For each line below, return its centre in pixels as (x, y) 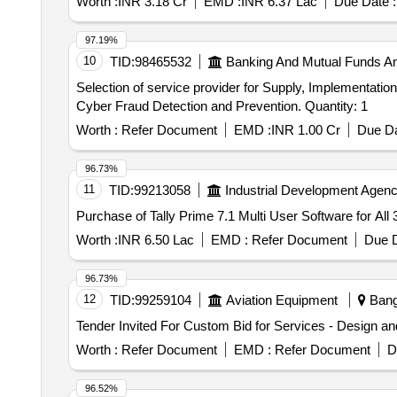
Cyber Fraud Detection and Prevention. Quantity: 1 (336, 106)
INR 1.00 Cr (305, 130)
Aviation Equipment (281, 300)
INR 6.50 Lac (156, 240)
